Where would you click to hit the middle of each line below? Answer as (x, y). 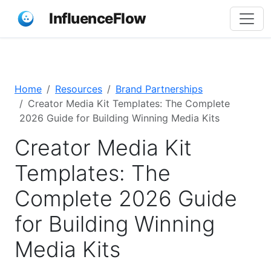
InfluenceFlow (98, 18)
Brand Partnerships (159, 89)
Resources (79, 89)
